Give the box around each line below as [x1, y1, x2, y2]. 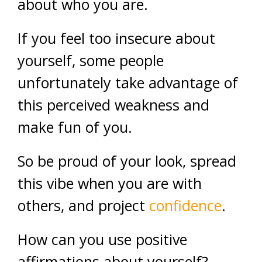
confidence [149, 195, 222, 215]
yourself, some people [18, 50, 164, 70]
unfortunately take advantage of [18, 72, 238, 92]
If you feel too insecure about [18, 27, 215, 48]
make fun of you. [18, 116, 132, 137]
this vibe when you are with [18, 173, 202, 193]
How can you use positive [18, 229, 187, 249]
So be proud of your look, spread [18, 150, 236, 171]
